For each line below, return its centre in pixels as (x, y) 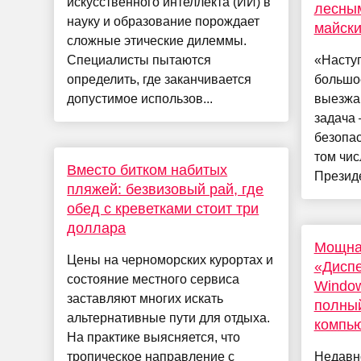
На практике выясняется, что (154, 338)
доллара (97, 228)
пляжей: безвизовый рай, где (166, 190)
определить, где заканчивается (160, 80)
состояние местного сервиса (154, 280)
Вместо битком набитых (147, 170)
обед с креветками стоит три (163, 209)
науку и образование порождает (164, 22)
